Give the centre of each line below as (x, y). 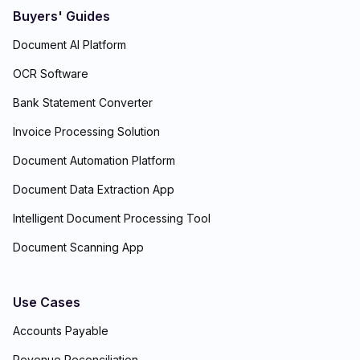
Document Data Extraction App (94, 189)
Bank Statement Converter (83, 102)
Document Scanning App (78, 247)
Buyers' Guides (61, 16)
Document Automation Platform (94, 160)
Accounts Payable (61, 330)
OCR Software (51, 73)
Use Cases (47, 302)
